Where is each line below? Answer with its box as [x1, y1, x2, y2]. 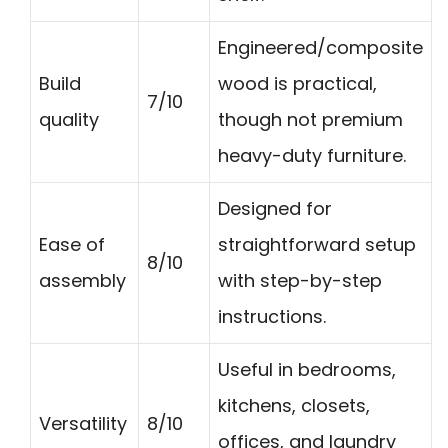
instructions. [218, 303, 326, 329]
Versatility [39, 410, 127, 436]
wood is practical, [218, 70, 377, 96]
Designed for [218, 195, 332, 221]
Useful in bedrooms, [218, 356, 396, 382]
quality [39, 106, 99, 132]
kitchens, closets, [218, 392, 370, 418]
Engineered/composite [218, 34, 423, 60]
